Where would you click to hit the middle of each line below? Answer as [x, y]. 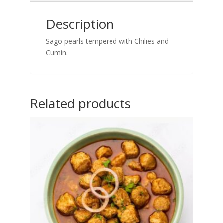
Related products [80, 103]
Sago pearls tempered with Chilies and [107, 41]
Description [80, 24]
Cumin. [56, 52]
